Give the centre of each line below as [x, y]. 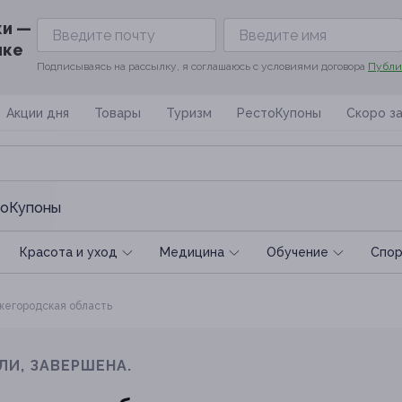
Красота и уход [69, 252]
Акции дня [38, 113]
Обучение [297, 252]
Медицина [192, 252]
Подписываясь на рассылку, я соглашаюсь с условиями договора [202, 66]
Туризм [189, 113]
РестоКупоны [279, 113]
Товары [118, 113]
